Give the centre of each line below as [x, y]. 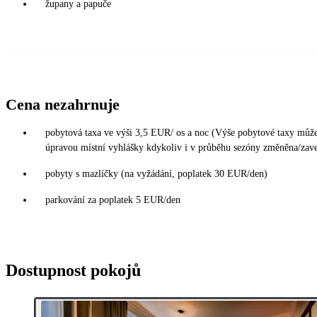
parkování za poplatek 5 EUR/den [113, 200]
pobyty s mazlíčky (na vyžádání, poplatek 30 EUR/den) [156, 173]
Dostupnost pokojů [73, 270]
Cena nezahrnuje [63, 104]
